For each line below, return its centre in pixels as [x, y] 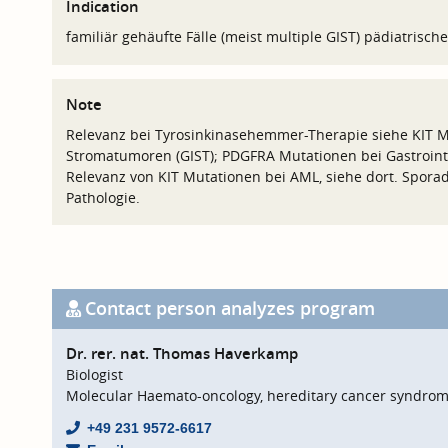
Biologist [94, 375]
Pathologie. [102, 197]
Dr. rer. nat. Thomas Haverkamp [181, 354]
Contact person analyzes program [229, 309]
